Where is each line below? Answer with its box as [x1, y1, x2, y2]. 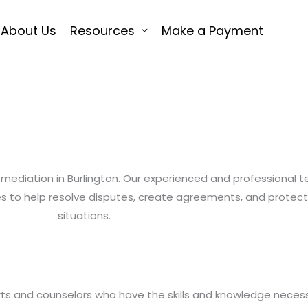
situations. [57, 208, 111, 223]
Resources [70, 22, 135, 40]
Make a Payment [162, 22, 263, 40]
